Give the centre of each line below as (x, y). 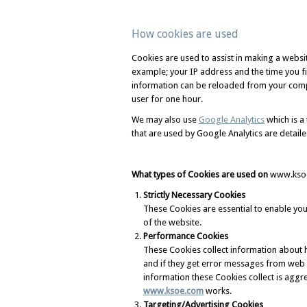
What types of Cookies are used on (201, 174)
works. (219, 291)
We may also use (165, 120)
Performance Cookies (186, 236)
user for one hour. (167, 99)
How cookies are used (185, 34)
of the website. (172, 222)
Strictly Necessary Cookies (194, 195)
